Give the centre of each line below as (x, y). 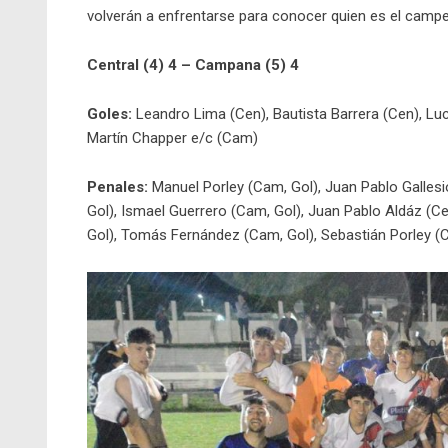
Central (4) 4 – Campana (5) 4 (193, 65)
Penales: (117, 187)
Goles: (109, 114)
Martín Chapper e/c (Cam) (174, 138)
